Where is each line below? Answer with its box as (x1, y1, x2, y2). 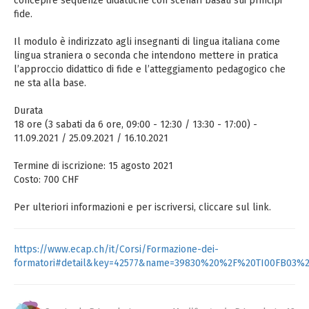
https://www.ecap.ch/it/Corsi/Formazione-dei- (14, 243, 219, 255)
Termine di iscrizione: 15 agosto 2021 (14, 160, 173, 172)
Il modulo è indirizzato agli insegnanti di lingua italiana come (14, 36, 280, 48)
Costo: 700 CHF (14, 174, 79, 186)
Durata (14, 105, 43, 117)
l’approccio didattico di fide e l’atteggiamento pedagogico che (14, 63, 286, 75)
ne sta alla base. (14, 77, 86, 89)
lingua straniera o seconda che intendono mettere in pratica (14, 50, 278, 61)
